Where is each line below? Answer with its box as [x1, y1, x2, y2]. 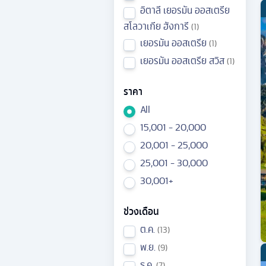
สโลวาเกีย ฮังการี [123, 18, 189, 34]
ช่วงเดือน [123, 203, 159, 219]
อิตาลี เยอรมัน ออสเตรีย [140, 2, 230, 18]
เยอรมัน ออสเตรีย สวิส [140, 52, 224, 68]
